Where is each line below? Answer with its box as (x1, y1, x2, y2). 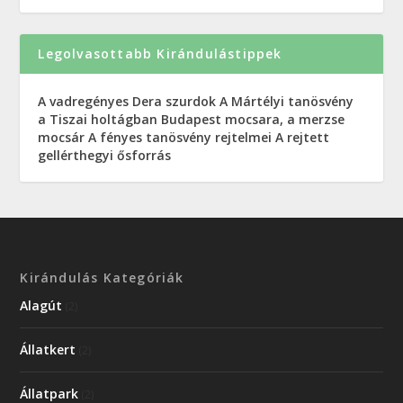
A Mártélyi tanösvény (219, 92, 354, 110)
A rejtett (275, 128, 330, 146)
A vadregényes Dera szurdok (38, 92, 217, 110)
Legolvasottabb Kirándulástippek (38, 44, 282, 62)
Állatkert (20, 340, 76, 358)
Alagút (20, 296, 63, 314)
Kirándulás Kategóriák (20, 268, 184, 286)
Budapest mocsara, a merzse (161, 110, 345, 128)
